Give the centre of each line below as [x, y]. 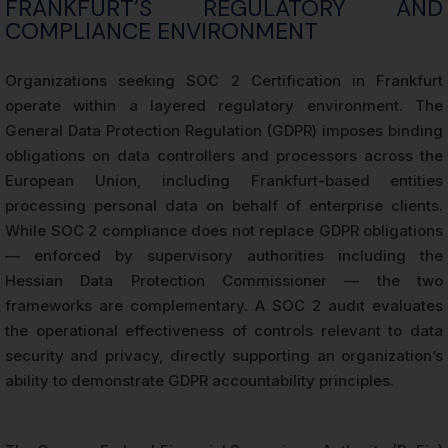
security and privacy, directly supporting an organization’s [224, 355]
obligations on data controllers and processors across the [224, 155]
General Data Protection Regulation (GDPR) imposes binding [224, 130]
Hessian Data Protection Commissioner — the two [224, 280]
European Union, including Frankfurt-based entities [224, 180]
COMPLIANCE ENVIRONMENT [161, 30]
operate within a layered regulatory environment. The [224, 105]
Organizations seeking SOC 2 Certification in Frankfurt [224, 80]
